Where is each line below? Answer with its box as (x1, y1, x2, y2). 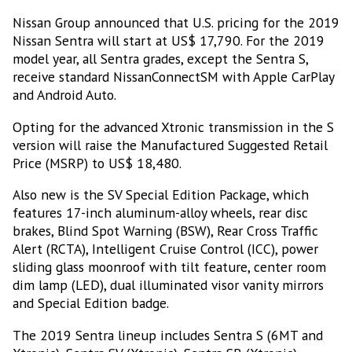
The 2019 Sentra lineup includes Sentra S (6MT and (13, 325, 323, 344)
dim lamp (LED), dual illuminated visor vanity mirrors (13, 276, 324, 295)
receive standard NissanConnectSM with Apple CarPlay (13, 68, 334, 86)
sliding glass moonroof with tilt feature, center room (13, 258, 326, 277)
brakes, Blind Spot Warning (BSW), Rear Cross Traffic (13, 222, 318, 240)
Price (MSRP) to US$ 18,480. (13, 153, 181, 172)
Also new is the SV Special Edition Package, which (13, 185, 309, 204)
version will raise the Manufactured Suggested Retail (13, 135, 328, 154)
